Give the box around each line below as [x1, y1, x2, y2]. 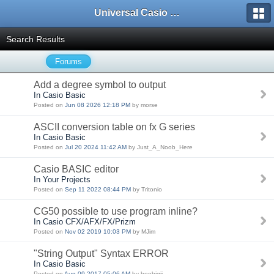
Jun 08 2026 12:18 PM [65, 102, 130, 108]
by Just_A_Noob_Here [127, 144, 193, 150]
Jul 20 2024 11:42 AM [65, 144, 127, 150]
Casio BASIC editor [34, 164, 119, 174]
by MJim [131, 228, 155, 235]
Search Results [6, 34, 65, 44]
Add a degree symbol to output [34, 80, 166, 90]
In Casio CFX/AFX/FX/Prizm [34, 217, 136, 226]
